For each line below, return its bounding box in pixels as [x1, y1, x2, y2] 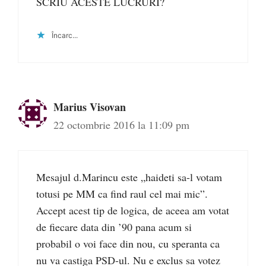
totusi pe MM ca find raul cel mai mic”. [36, 186, 208, 201]
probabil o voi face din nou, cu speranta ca [36, 236, 220, 251]
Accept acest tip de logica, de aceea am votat [36, 202, 229, 217]
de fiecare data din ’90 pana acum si [36, 219, 192, 234]
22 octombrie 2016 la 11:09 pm [53, 117, 189, 132]
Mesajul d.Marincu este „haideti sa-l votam [36, 169, 222, 184]
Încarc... [52, 30, 78, 40]
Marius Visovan [53, 99, 126, 115]
